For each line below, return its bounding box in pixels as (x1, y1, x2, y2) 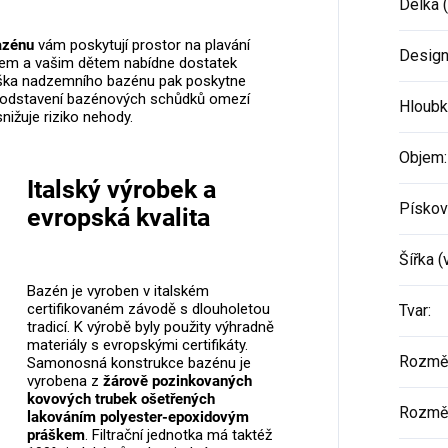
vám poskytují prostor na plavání (34, 35, 250, 54)
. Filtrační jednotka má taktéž (84, 426, 272, 445)
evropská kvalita (26, 202, 210, 232)
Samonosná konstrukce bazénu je (26, 354, 251, 373)
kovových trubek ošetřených (26, 390, 215, 409)
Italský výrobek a (26, 174, 216, 204)
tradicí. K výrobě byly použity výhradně (26, 318, 274, 337)
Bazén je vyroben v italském (26, 282, 209, 301)
